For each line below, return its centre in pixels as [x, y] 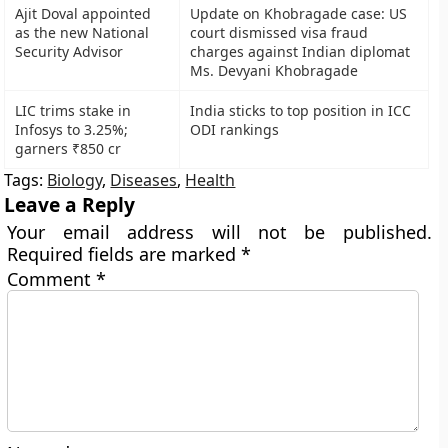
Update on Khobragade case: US [299, 13]
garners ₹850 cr [68, 148]
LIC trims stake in [73, 110]
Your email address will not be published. [219, 232]
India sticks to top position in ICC [301, 110]
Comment [52, 279]
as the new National [82, 32]
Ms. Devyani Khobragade [274, 70]
